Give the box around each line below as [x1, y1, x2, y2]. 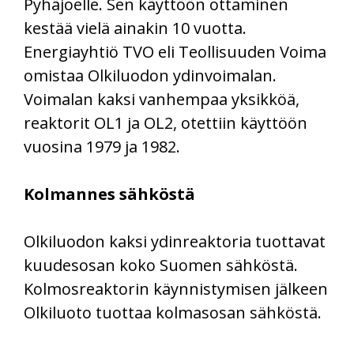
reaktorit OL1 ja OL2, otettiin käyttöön [24, 111, 307, 134]
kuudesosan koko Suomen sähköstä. [24, 254, 298, 276]
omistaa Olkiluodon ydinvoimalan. [24, 64, 277, 86]
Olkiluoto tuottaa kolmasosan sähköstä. [24, 301, 322, 323]
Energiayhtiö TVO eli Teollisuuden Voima [24, 40, 326, 62]
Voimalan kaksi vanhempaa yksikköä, [24, 88, 299, 110]
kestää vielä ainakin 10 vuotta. [24, 17, 247, 39]
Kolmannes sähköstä [24, 183, 195, 205]
